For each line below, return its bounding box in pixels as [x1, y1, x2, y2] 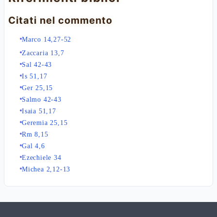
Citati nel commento [8, 15, 112, 26]
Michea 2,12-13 [22, 166, 71, 173]
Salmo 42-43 [22, 96, 62, 103]
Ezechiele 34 [22, 154, 62, 161]
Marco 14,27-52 [22, 36, 72, 43]
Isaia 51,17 [22, 108, 56, 115]
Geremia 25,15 [22, 119, 68, 126]
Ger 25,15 [22, 84, 53, 92]
